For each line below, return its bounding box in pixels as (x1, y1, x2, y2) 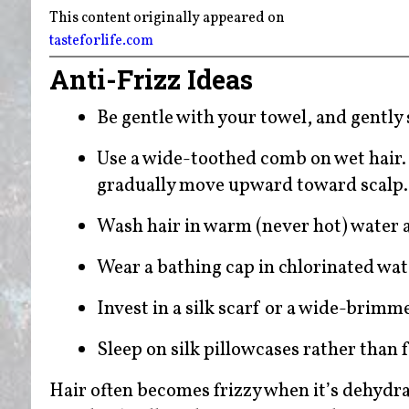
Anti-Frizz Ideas (48, 61, 259, 97)
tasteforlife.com (48, 31, 153, 52)
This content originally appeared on (48, 7, 288, 28)
